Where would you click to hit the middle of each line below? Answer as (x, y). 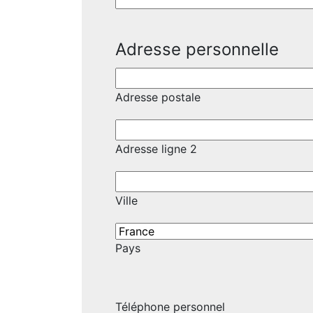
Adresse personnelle (197, 50)
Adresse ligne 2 (156, 149)
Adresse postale (158, 97)
